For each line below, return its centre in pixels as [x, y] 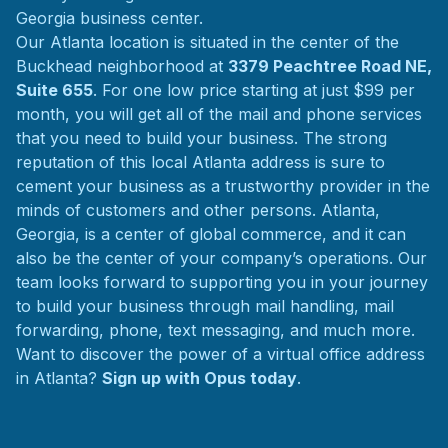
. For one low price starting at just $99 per [254, 90]
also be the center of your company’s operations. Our [221, 258]
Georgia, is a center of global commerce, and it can [211, 234]
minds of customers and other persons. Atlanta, [198, 210]
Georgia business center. [109, 18]
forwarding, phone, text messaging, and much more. [215, 330]
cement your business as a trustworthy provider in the [223, 186]
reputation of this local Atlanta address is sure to [200, 162]
